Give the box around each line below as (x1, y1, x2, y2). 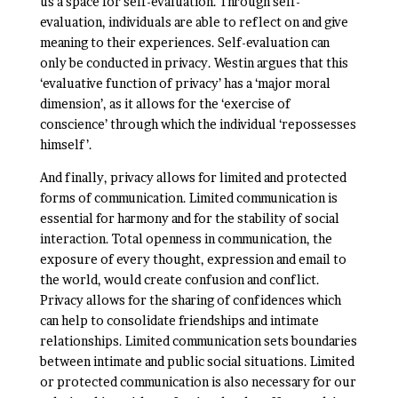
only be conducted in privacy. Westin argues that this (39, 55, 348, 70)
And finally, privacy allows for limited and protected (39, 170, 346, 185)
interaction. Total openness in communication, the (39, 231, 332, 246)
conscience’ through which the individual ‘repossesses (39, 116, 356, 131)
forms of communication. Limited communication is (39, 190, 338, 205)
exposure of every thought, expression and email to (39, 251, 346, 267)
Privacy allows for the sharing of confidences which (39, 292, 341, 307)
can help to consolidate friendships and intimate (39, 313, 319, 328)
